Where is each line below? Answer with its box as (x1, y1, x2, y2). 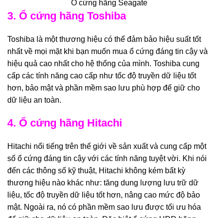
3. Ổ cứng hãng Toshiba (7, 10, 126, 22)
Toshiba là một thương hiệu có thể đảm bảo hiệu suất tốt (7, 35, 201, 44)
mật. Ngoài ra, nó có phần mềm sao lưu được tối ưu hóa (7, 203, 201, 212)
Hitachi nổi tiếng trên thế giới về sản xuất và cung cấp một (7, 142, 206, 151)
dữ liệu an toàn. (7, 96, 61, 105)
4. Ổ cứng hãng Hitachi (7, 117, 122, 129)
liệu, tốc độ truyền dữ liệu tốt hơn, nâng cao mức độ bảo (7, 191, 200, 200)
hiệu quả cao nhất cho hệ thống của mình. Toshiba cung (7, 59, 200, 68)
